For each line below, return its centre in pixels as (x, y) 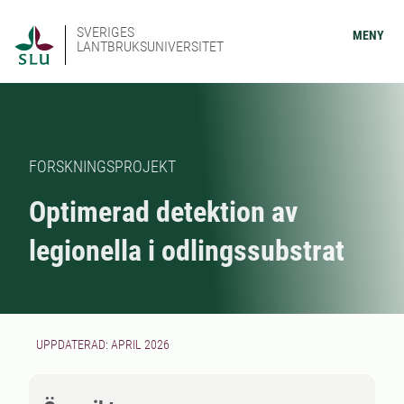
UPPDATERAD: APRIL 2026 (103, 344)
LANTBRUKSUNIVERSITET (150, 46)
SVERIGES (106, 32)
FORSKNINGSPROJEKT (102, 166)
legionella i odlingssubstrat (187, 251)
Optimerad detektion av (163, 212)
